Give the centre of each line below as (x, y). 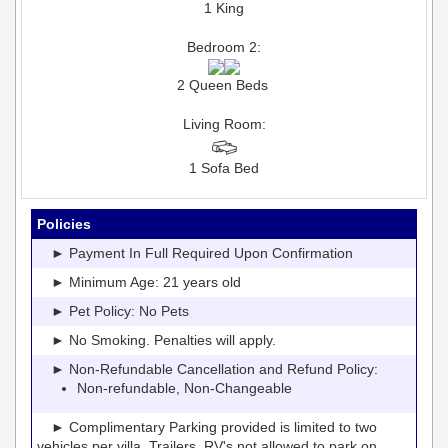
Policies (64, 223)
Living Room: (224, 123)
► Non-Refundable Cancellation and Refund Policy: (207, 368)
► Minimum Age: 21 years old (139, 281)
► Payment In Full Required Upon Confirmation (195, 252)
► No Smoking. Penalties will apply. (156, 339)
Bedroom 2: (224, 46)
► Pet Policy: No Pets (113, 310)
